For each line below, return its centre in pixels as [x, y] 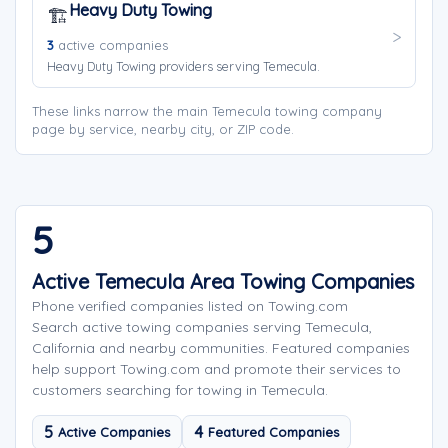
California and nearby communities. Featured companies [221, 348]
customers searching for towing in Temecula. [180, 390]
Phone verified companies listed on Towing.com [190, 306]
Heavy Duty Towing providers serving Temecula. [183, 66]
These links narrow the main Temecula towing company [207, 111]
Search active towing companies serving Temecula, [202, 327]
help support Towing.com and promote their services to [216, 369]
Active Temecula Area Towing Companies [223, 281]
